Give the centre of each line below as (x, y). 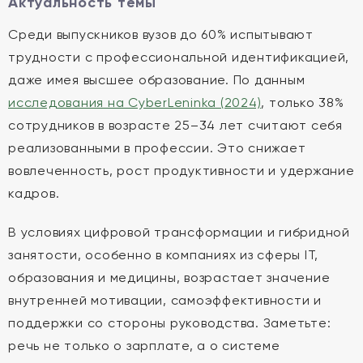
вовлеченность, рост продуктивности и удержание (181, 171)
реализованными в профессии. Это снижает (157, 148)
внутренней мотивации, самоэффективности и (165, 300)
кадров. (34, 193)
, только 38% (303, 102)
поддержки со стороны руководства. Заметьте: (170, 323)
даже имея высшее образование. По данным (157, 80)
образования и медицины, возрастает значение (169, 278)
